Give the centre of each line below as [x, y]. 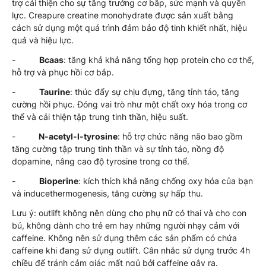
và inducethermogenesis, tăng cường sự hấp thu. [107, 193]
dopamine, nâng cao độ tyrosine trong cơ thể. [101, 161]
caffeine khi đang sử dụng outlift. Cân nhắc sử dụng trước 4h [131, 250]
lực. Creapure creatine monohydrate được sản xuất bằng [123, 15]
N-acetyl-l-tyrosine [77, 136]
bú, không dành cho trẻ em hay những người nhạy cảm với [126, 225]
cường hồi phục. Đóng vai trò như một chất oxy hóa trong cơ [129, 104]
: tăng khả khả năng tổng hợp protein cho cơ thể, [159, 59]
